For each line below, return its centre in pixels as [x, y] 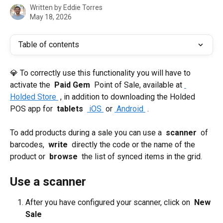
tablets [70, 109]
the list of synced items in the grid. [141, 157]
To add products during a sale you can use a [87, 133]
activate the [31, 85]
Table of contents [49, 45]
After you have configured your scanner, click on [109, 202]
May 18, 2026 [51, 17]
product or [29, 157]
